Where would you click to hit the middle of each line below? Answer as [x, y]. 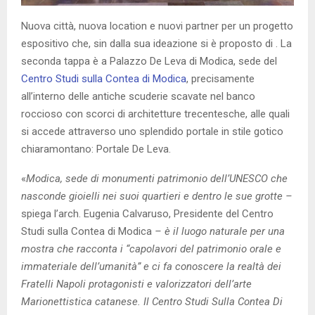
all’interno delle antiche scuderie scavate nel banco [138, 96]
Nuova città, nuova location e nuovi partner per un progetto [157, 26]
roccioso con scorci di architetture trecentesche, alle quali [155, 114]
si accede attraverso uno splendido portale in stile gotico [152, 131]
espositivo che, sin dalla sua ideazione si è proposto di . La [156, 43]
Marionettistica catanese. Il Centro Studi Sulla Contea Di [152, 301]
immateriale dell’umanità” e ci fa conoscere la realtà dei [151, 266]
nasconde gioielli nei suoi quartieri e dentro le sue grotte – [157, 196]
